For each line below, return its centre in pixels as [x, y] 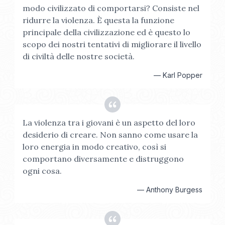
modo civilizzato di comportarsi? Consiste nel [111, 8]
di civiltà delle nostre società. [79, 56]
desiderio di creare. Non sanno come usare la [110, 135]
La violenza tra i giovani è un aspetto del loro [109, 123]
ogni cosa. [42, 171]
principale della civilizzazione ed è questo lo [107, 32]
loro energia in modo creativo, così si [95, 147]
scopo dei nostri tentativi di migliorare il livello [112, 44]
